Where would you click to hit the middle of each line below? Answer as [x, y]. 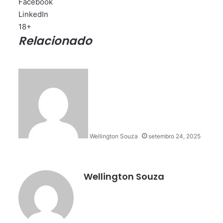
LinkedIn [33, 14]
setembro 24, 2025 [174, 136]
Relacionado [55, 41]
